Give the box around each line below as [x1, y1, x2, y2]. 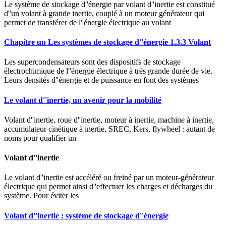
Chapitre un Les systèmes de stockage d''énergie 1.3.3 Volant [4, 37, 211, 46]
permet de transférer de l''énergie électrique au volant [4, 18, 171, 27]
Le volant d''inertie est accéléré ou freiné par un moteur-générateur [4, 173, 214, 182]
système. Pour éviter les [4, 191, 79, 200]
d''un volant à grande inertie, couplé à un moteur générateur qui [4, 9, 204, 18]
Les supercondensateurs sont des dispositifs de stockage [4, 58, 181, 67]
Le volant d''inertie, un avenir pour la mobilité [4, 95, 161, 104]
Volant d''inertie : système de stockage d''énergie [4, 211, 168, 220]
